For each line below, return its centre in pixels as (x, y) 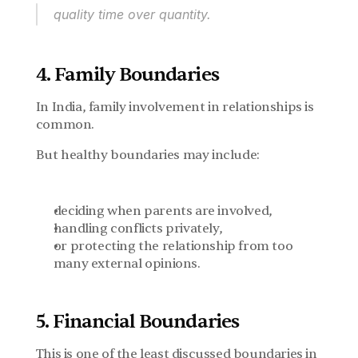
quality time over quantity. (132, 14)
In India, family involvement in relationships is (175, 107)
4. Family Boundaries (127, 75)
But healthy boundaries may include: (147, 155)
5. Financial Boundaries (137, 322)
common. (65, 125)
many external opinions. (127, 264)
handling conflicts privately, (138, 229)
